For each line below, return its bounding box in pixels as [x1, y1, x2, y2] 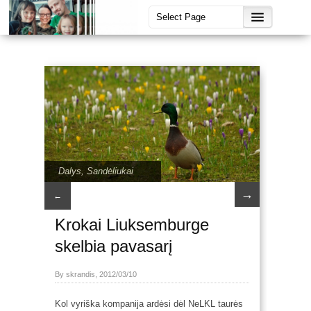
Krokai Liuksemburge [55, 215, 209, 234]
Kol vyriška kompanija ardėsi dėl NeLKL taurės [55, 298, 243, 309]
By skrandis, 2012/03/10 [55, 269, 137, 278]
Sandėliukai [87, 165, 133, 176]
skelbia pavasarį [55, 236, 172, 255]
